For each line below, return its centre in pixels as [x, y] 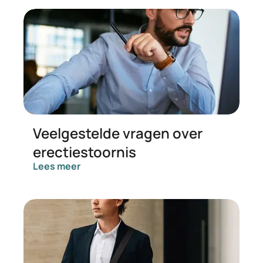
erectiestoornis [85, 152]
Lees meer [57, 166]
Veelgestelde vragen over [118, 133]
